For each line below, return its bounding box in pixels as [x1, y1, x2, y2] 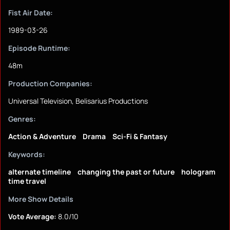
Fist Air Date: [8, 8, 53, 18]
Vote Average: [8, 212, 56, 222]
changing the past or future [78, 167, 175, 177]
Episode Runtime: [8, 43, 70, 53]
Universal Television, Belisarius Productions [8, 96, 148, 106]
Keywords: [8, 149, 45, 160]
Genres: [8, 114, 36, 124]
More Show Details [8, 194, 73, 204]
